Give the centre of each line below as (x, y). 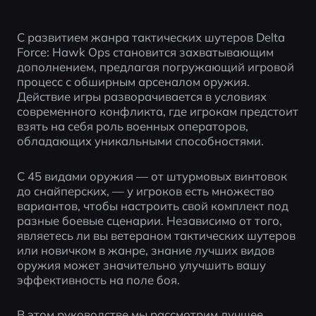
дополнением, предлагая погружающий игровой (155, 67)
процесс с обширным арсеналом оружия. (133, 82)
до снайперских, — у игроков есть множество (145, 190)
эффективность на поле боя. (98, 279)
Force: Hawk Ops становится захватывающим (145, 52)
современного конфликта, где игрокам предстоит (157, 111)
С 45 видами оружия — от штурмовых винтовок (152, 176)
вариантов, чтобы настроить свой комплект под (152, 205)
